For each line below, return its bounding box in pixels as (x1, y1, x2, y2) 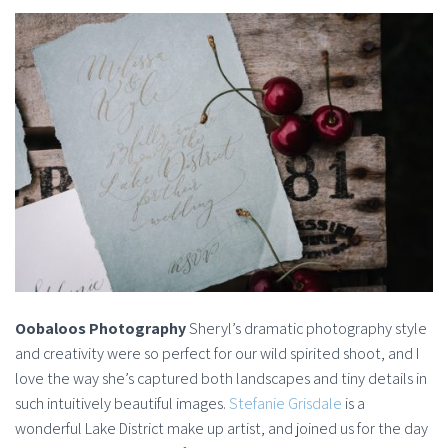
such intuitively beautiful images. (15, 392, 229, 414)
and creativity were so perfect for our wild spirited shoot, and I (15, 342, 419, 364)
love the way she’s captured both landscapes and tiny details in (15, 367, 427, 389)
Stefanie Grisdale (229, 392, 342, 414)
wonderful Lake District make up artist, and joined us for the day (15, 417, 428, 439)
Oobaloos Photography (15, 317, 186, 339)
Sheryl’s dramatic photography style (186, 317, 427, 339)
